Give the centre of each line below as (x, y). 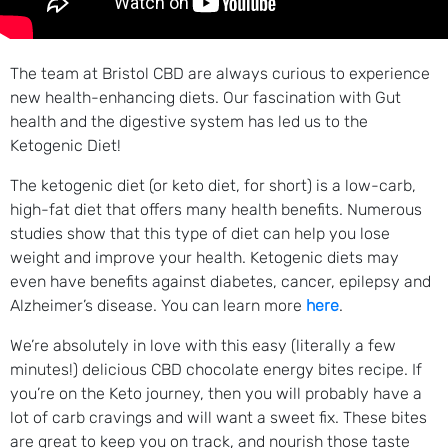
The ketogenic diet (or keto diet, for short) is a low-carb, (213, 185)
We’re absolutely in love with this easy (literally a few (203, 345)
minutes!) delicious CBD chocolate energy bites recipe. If (216, 369)
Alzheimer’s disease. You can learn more (158, 305)
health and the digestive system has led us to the (189, 121)
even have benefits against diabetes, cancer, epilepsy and (220, 281)
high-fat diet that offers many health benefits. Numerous (216, 209)
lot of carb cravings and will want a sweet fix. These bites (218, 417)
